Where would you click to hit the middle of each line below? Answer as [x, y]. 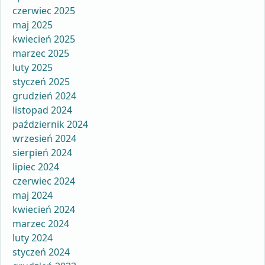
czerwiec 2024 [44, 181]
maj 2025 [33, 25]
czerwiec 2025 [44, 10]
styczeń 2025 [41, 81]
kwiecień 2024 [44, 209]
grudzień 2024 [44, 96]
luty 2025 [33, 67]
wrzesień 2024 [44, 138]
